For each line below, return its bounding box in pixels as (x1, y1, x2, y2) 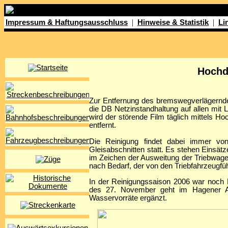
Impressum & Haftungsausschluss (6, 18, 128, 26)
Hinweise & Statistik (137, 18, 209, 26)
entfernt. (89, 121, 116, 130)
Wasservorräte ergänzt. (89, 193, 167, 202)
